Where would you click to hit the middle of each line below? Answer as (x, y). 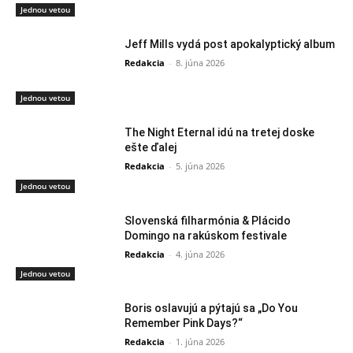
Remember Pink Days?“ (184, 323)
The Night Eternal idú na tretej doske (220, 133)
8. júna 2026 (201, 63)
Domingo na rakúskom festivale (206, 235)
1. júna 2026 (201, 342)
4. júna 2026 (201, 254)
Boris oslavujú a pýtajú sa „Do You (212, 308)
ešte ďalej (151, 148)
